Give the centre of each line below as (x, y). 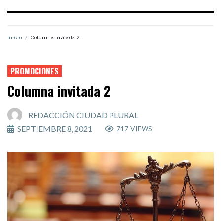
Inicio (15, 38)
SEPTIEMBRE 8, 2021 (55, 129)
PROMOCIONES (35, 71)
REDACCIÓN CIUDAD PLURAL (83, 115)
